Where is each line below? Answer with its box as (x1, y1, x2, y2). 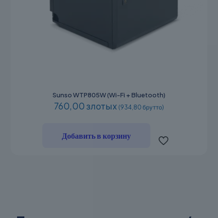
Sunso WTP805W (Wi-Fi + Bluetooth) (53, 91, 165, 99)
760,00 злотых (54, 100, 117, 112)
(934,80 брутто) (118, 104, 164, 111)
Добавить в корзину (62, 130, 131, 141)
